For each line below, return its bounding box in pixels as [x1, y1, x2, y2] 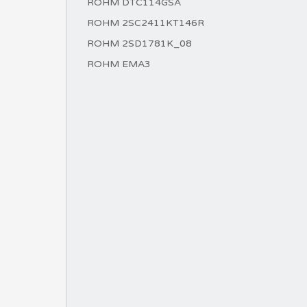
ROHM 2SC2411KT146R [87, 17, 204, 29]
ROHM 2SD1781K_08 [87, 38, 192, 49]
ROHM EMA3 [87, 58, 151, 70]
